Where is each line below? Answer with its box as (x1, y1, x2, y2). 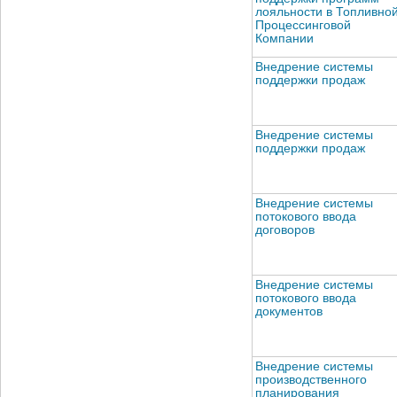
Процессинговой (255, 18, 351, 32)
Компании (255, 31, 314, 45)
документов (255, 304, 323, 318)
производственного (255, 372, 367, 386)
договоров (255, 222, 315, 237)
